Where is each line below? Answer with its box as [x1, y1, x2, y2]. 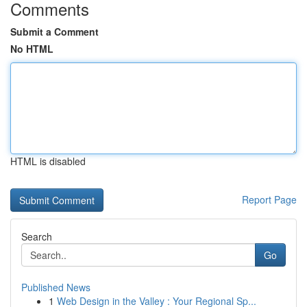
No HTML [10, 42, 53, 56]
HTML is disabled [10, 154, 86, 168]
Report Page [242, 193, 297, 206]
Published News [21, 280, 90, 294]
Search [21, 230, 52, 243]
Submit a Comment [10, 25, 99, 38]
